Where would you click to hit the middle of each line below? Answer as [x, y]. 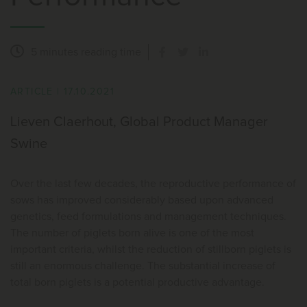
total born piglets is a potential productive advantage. [137, 282]
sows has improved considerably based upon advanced [142, 200]
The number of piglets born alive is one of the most [132, 233]
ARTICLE [32, 92]
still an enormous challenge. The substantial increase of [143, 266]
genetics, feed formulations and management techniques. [148, 217]
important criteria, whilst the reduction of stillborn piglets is [151, 249]
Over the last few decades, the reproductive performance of [153, 184]
